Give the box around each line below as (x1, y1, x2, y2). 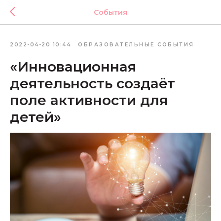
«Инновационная (10, 58, 136, 75)
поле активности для (10, 92, 168, 109)
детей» (10, 109, 61, 125)
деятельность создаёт (10, 75, 175, 92)
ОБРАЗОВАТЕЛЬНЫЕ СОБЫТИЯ (78, 41, 194, 48)
